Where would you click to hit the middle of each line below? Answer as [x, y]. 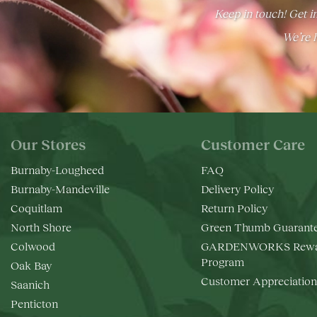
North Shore [41, 226]
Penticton [34, 303]
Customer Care [253, 144]
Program [222, 261]
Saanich [30, 284]
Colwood [33, 246]
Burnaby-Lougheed [57, 169]
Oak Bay [31, 265]
